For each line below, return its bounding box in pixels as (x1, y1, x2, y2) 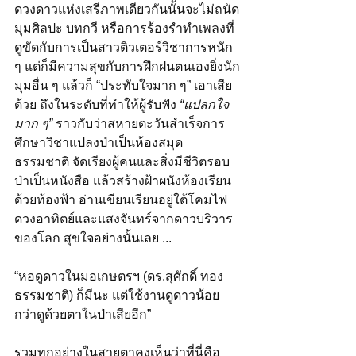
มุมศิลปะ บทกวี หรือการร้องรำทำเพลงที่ (14, 21, 234, 35)
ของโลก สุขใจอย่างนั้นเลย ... (14, 230, 172, 245)
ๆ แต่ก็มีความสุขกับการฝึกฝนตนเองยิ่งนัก (14, 59, 240, 73)
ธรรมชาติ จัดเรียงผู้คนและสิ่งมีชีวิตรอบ (14, 154, 230, 168)
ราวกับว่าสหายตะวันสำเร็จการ (52, 116, 225, 130)
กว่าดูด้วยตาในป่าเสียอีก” (14, 307, 151, 321)
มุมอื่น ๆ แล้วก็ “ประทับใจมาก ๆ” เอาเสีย (14, 78, 232, 92)
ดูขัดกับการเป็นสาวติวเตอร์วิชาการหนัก (14, 40, 236, 54)
